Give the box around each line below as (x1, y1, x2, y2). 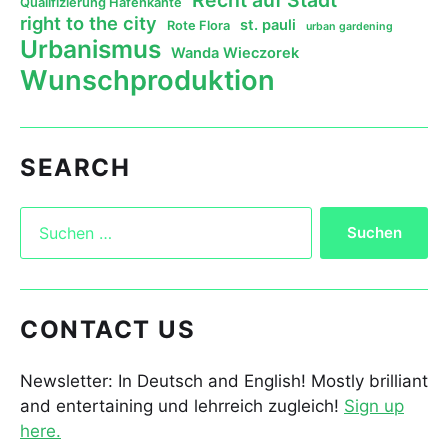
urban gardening (306, 19, 393, 33)
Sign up (344, 395, 404, 416)
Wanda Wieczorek (171, 43, 299, 62)
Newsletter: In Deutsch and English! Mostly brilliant (20, 370, 428, 391)
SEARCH (20, 152, 130, 182)
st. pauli (240, 15, 296, 34)
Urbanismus (20, 33, 161, 64)
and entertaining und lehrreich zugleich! (20, 395, 344, 416)
